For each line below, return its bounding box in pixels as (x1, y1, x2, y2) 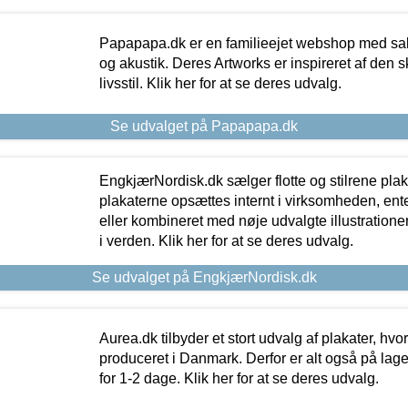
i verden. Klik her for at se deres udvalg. (98, 232, 353, 249)
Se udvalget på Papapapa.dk (110, 117, 298, 134)
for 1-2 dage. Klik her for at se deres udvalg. (98, 370, 379, 386)
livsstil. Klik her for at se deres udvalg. (98, 75, 342, 91)
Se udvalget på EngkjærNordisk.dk (91, 269, 317, 285)
